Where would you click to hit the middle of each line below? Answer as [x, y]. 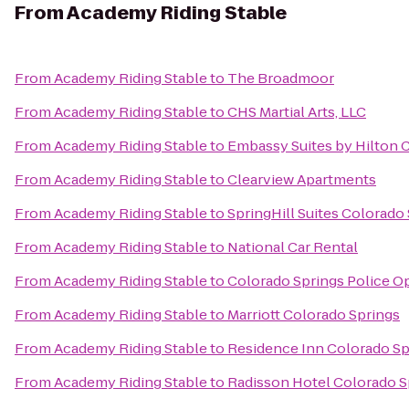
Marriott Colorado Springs [314, 315]
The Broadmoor [281, 78]
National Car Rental [293, 247]
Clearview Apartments [302, 179]
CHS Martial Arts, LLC [297, 112]
